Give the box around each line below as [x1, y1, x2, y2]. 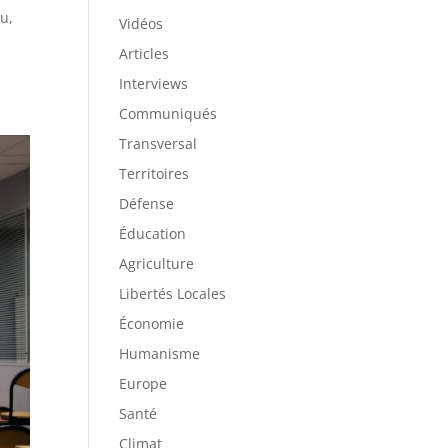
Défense [119, 194, 175, 213]
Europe [119, 374, 168, 393]
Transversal [119, 134, 198, 153]
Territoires [119, 164, 190, 183]
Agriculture [119, 254, 195, 273]
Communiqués [119, 104, 218, 123]
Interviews [119, 74, 189, 93]
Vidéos [119, 14, 164, 33]
